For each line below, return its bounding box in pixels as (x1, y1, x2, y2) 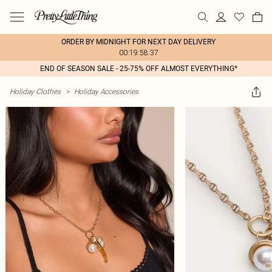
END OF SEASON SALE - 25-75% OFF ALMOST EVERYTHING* (39, 64, 237, 73)
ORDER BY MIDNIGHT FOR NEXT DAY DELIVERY (61, 38, 216, 46)
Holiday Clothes (10, 87, 61, 96)
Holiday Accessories (74, 87, 138, 96)
